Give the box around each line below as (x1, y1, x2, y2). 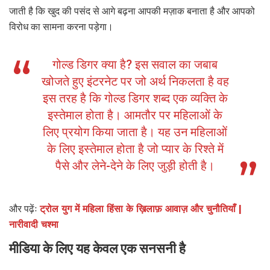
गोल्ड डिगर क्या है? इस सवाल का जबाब (52, 57, 218, 72)
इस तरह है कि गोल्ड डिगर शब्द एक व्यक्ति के (42, 90, 228, 105)
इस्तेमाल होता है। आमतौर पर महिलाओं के (48, 107, 222, 122)
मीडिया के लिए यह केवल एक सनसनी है (9, 240, 186, 256)
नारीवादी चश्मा (9, 218, 58, 230)
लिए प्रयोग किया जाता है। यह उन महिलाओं (43, 124, 227, 139)
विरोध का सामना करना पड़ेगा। (9, 20, 116, 33)
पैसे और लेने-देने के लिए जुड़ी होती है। (55, 158, 215, 173)
